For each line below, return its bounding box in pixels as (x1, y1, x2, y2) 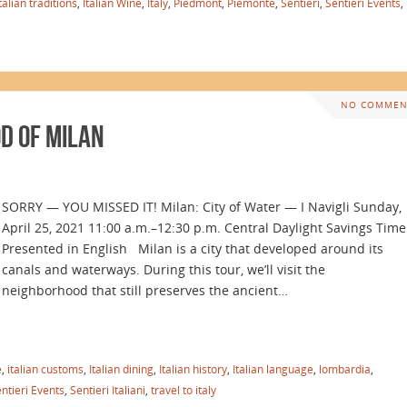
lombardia (319, 361, 371, 376)
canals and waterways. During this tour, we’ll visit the (2, 260, 325, 278)
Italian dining (89, 361, 154, 376)
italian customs (7, 361, 84, 376)
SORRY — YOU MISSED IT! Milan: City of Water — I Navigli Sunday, (2, 197, 402, 215)
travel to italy (151, 382, 216, 397)
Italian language (233, 361, 313, 376)
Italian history (159, 361, 227, 376)
